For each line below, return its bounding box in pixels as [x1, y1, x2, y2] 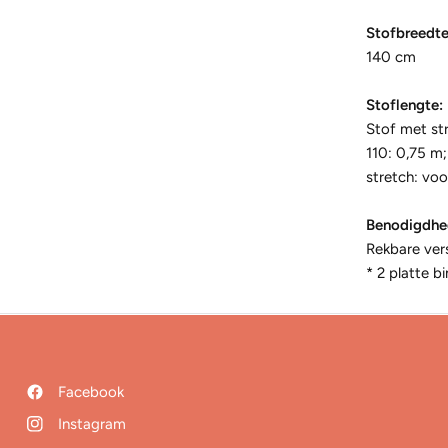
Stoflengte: [366, 96, 443, 114]
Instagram [57, 415, 126, 433]
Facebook [57, 383, 124, 401]
